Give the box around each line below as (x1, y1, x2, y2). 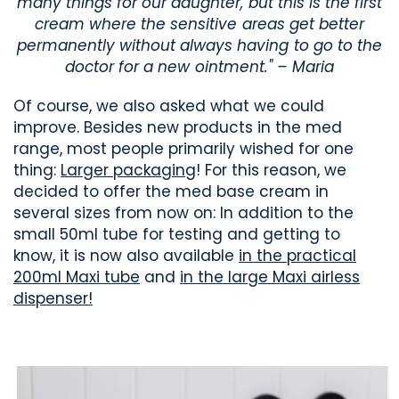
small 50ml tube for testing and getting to (13, 224, 341, 246)
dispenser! (13, 288, 93, 310)
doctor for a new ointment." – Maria (65, 56, 334, 78)
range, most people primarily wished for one (13, 138, 354, 160)
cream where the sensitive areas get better (35, 13, 364, 36)
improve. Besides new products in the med (13, 117, 343, 139)
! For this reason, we (196, 159, 347, 182)
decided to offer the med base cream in (13, 181, 330, 203)
